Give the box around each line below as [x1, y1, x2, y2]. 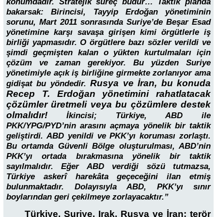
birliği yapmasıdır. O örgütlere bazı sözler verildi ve [6, 37, 211, 47]
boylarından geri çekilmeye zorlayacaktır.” [6, 192, 169, 201]
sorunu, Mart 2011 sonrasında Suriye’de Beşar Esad [6, 17, 211, 27]
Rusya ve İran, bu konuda [90, 77, 211, 88]
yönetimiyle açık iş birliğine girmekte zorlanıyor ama [6, 68, 211, 77]
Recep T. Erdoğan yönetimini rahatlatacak [6, 88, 211, 99]
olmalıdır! [6, 109, 66, 120]
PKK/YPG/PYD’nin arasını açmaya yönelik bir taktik [6, 121, 211, 130]
